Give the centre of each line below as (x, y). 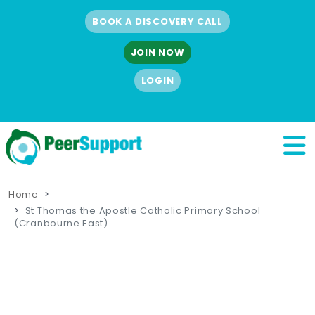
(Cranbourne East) (61, 223)
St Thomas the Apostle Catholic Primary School (143, 210)
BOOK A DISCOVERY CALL (157, 21)
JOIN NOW (157, 52)
